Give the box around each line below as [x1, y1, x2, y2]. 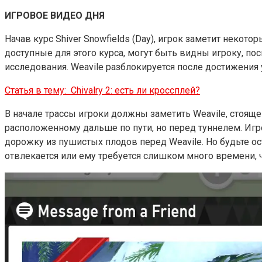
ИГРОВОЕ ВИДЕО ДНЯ [5, 9, 105, 21]
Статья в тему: [5, 84, 66, 96]
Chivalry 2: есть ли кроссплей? [71, 84, 200, 96]
